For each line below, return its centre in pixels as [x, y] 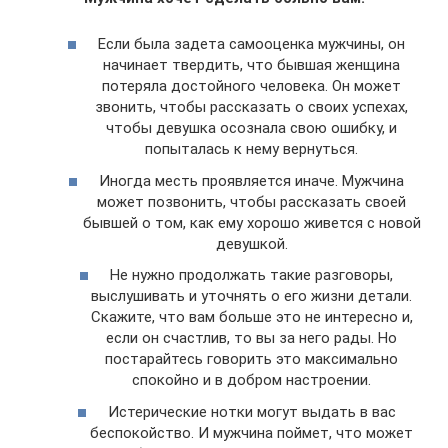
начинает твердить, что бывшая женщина [251, 65]
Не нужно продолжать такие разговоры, [251, 275]
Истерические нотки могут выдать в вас [251, 411]
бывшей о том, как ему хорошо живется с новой [251, 222]
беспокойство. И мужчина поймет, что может [251, 432]
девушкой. [251, 243]
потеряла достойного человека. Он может [251, 86]
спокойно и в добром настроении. [251, 380]
